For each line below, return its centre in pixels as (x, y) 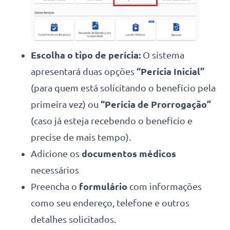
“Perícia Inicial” (170, 71)
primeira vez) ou (66, 104)
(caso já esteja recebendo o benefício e (112, 120)
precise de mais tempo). (81, 137)
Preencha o (55, 186)
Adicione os (56, 153)
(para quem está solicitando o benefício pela (123, 88)
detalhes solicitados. (73, 219)
